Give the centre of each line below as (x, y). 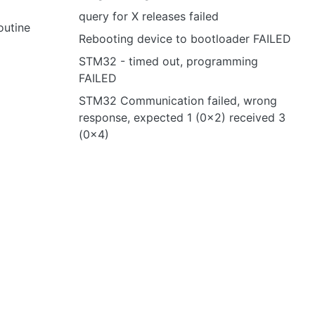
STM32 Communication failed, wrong (178, 101)
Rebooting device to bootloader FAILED (185, 39)
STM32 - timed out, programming (168, 61)
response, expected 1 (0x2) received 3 (182, 117)
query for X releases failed (149, 16)
